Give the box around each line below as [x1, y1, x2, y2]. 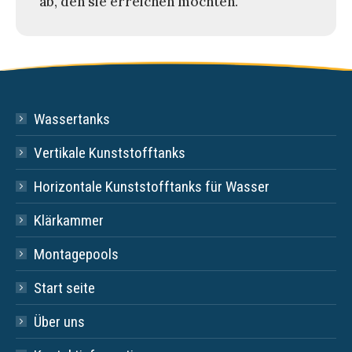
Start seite [34, 278, 95, 297]
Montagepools [34, 244, 119, 263]
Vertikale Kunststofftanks [34, 143, 185, 162]
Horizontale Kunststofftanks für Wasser [34, 177, 269, 196]
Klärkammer [34, 211, 104, 229]
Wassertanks [34, 109, 110, 128]
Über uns [34, 312, 85, 331]
